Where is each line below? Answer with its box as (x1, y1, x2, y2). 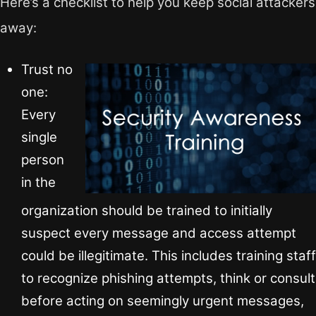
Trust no (21, 61, 73, 78)
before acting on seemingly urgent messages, (21, 293, 304, 310)
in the (21, 174, 56, 191)
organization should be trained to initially (21, 202, 272, 219)
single (21, 129, 57, 146)
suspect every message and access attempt (21, 225, 296, 242)
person (21, 152, 64, 169)
